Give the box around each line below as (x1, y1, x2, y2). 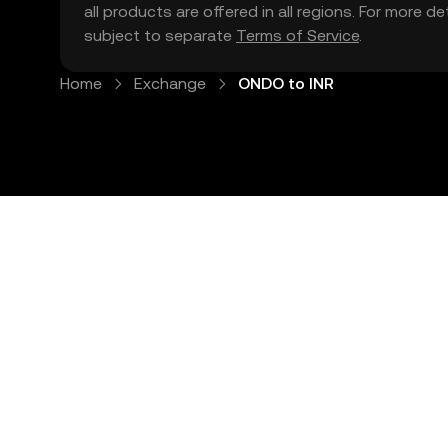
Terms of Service (236, 26, 359, 45)
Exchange (134, 74, 206, 93)
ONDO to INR (238, 74, 334, 93)
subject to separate (84, 26, 236, 45)
